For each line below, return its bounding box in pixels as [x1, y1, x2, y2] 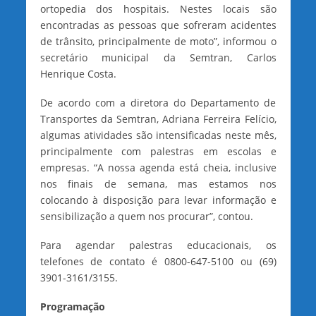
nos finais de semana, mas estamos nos [39, 176, 276, 190]
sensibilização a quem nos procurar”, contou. [39, 209, 253, 223]
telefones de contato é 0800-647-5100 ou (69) [39, 254, 276, 268]
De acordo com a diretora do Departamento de [39, 95, 276, 109]
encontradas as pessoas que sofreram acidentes [39, 18, 276, 32]
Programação [39, 299, 105, 313]
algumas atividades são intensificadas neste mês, [39, 128, 276, 142]
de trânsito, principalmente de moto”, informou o [39, 34, 276, 48]
